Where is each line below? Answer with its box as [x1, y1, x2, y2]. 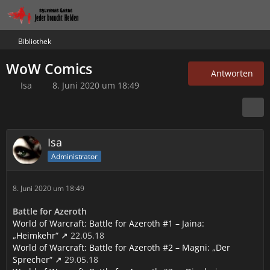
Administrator [51, 151, 98, 162]
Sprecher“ [13, 254, 52, 265]
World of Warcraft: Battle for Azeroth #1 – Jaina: [13, 218, 204, 229]
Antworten [211, 67, 253, 79]
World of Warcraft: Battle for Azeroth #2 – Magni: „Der [13, 242, 230, 253]
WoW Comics [6, 59, 92, 78]
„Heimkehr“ [13, 230, 58, 241]
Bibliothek [18, 36, 51, 46]
